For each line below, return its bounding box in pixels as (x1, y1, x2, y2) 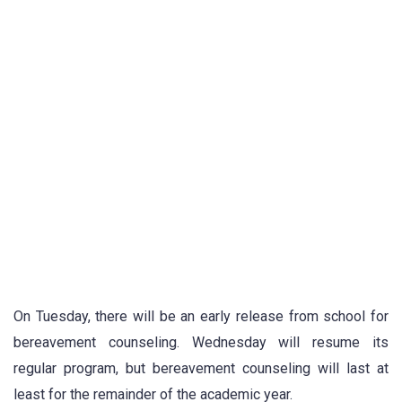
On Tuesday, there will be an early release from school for (13, 308, 389, 326)
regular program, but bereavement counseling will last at (13, 360, 389, 378)
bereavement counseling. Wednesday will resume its (13, 334, 389, 352)
